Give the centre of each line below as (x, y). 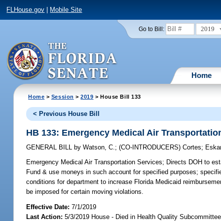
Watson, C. (98, 147)
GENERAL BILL (50, 147)
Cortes (192, 147)
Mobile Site (66, 10)
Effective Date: (49, 207)
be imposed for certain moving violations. (85, 192)
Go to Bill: (151, 29)
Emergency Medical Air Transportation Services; (95, 162)
